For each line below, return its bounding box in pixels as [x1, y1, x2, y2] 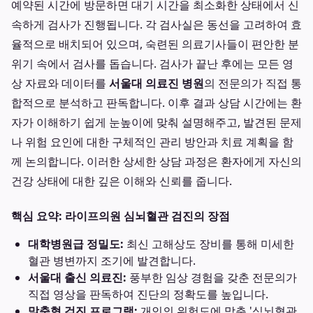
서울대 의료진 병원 [109, 75, 204, 91]
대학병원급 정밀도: [28, 236, 124, 252]
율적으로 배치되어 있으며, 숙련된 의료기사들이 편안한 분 [11, 36, 299, 52]
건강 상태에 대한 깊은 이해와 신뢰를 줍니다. [11, 173, 232, 189]
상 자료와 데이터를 [11, 75, 109, 91]
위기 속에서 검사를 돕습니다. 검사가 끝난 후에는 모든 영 [11, 56, 293, 71]
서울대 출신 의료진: [28, 270, 126, 285]
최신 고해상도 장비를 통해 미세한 [124, 236, 294, 252]
